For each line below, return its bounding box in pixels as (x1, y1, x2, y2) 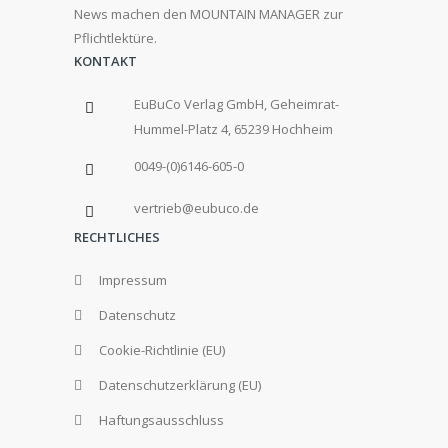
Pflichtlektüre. (74, 28, 157, 47)
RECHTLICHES (74, 227, 160, 246)
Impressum (99, 270, 167, 289)
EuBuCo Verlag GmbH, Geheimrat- (134, 94, 339, 113)
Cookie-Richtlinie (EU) (99, 340, 225, 359)
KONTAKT (74, 51, 137, 70)
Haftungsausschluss (99, 410, 224, 429)
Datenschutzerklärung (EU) (99, 375, 261, 394)
